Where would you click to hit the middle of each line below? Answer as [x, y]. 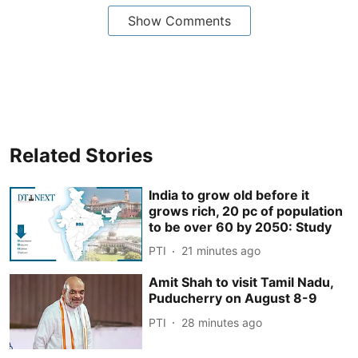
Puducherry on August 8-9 [233, 298]
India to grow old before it [229, 195]
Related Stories [81, 155]
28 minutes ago [222, 322]
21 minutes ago [221, 251]
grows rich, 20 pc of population [246, 211]
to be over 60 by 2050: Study [241, 227]
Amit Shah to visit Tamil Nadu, [241, 282]
